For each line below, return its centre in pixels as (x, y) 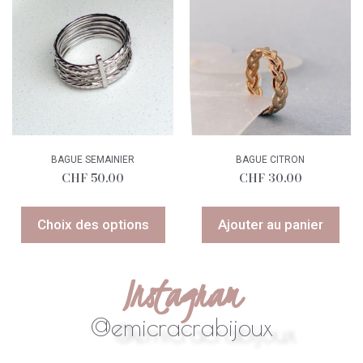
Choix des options (93, 225)
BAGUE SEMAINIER (93, 159)
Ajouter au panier (270, 225)
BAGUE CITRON (270, 159)
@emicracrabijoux (181, 327)
